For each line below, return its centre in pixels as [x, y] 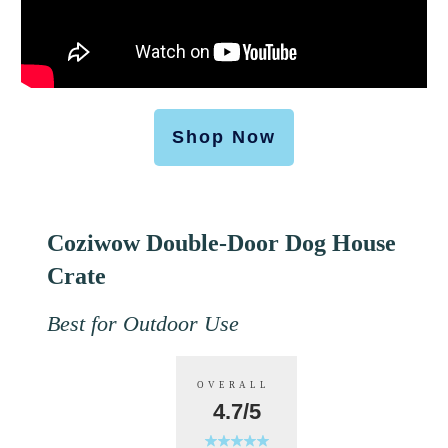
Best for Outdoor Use [143, 324]
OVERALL [236, 385]
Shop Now [224, 137]
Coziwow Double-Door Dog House [221, 243]
